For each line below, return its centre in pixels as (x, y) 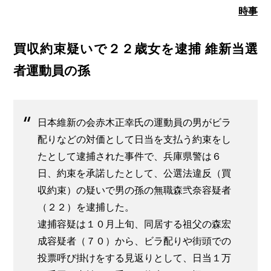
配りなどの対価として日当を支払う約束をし (134, 139)
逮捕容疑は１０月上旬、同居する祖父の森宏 (134, 224)
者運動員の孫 (52, 70)
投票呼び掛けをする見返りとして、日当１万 (134, 258)
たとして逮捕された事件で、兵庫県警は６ (129, 156)
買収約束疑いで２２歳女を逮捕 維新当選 (135, 48)
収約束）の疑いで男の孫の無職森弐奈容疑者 (134, 190)
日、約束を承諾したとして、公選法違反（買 (134, 173)
